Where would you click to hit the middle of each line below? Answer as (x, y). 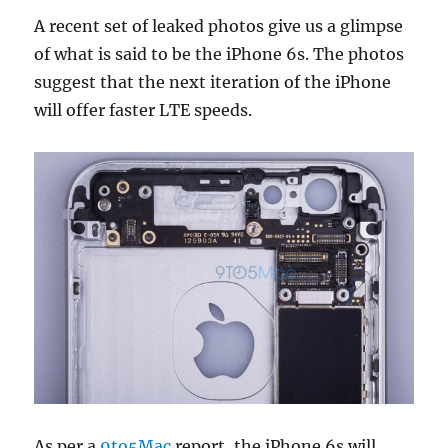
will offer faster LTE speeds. (143, 110)
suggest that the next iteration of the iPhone (213, 82)
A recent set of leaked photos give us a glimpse (219, 26)
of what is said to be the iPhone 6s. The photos (219, 54)
